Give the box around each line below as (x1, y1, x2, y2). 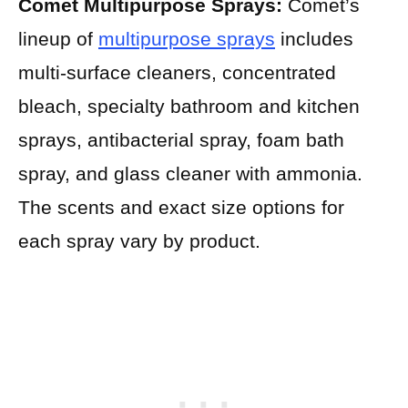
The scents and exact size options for (18, 196, 344, 218)
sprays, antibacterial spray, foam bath (18, 128, 344, 150)
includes (275, 27, 353, 49)
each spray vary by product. (18, 229, 260, 251)
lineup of (18, 27, 98, 49)
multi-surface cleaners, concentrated (18, 61, 336, 83)
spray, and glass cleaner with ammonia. (18, 162, 362, 184)
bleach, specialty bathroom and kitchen (18, 95, 360, 117)
